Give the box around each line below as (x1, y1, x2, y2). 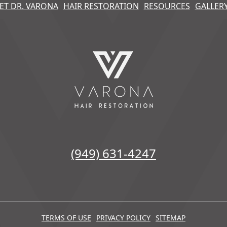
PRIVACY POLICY (96, 213, 150, 223)
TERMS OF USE (42, 213, 91, 223)
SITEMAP (156, 213, 185, 223)
